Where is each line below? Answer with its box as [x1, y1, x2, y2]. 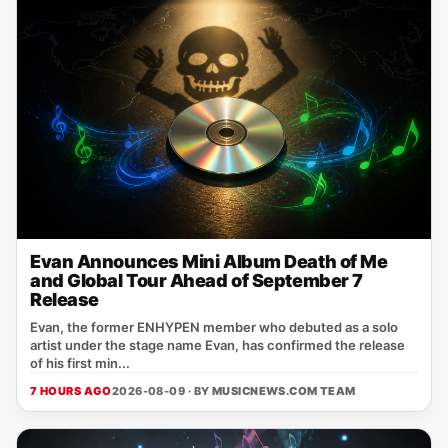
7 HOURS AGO [30, 384, 112, 398]
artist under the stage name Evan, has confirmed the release [30, 337, 405, 353]
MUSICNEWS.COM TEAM [211, 384, 356, 398]
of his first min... [30, 355, 130, 371]
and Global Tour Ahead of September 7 [30, 270, 363, 291]
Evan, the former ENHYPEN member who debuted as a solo [30, 319, 398, 335]
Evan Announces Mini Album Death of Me [30, 251, 388, 272]
